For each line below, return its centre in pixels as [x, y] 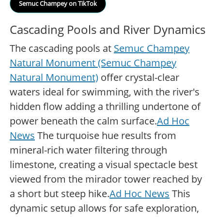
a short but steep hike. [60, 194]
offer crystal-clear [139, 77]
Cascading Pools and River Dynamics [108, 30]
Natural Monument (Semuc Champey [93, 63]
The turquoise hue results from [106, 136]
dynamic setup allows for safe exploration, [104, 208]
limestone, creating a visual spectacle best [104, 165]
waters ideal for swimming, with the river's [105, 92]
